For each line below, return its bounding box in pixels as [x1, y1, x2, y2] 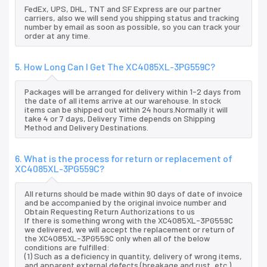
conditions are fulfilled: [24, 242, 110, 253]
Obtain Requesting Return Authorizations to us [24, 206, 195, 217]
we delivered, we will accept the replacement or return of [24, 224, 235, 235]
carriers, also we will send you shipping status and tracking [24, 13, 239, 23]
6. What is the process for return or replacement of [15, 153, 232, 164]
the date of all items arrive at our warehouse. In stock [24, 95, 221, 106]
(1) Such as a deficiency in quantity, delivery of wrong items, [24, 251, 242, 262]
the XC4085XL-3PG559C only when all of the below [24, 233, 210, 244]
